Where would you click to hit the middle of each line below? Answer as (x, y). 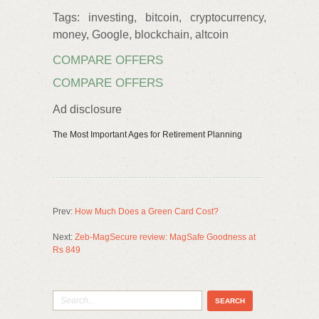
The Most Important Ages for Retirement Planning (147, 135)
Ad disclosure (87, 110)
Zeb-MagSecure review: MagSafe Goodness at (165, 237)
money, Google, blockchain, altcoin (141, 34)
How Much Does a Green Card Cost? (147, 212)
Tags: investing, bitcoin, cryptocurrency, (159, 17)
